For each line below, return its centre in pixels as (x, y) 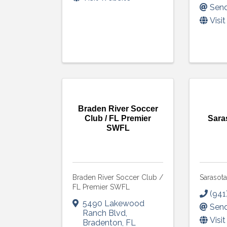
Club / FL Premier (118, 119)
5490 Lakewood (113, 204)
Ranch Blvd (104, 213)
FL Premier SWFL (101, 187)
